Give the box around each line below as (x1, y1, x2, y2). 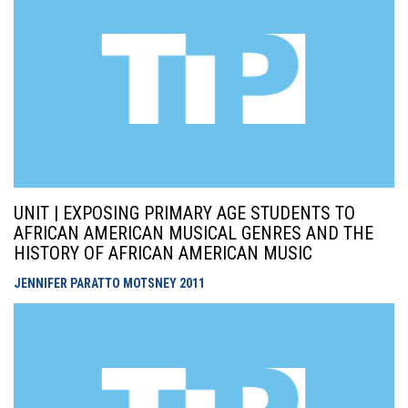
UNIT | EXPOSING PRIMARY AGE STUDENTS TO (14, 202, 355, 224)
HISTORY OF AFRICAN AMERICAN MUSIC (14, 242, 312, 264)
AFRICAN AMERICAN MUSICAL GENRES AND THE (14, 222, 373, 244)
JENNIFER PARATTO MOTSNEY (14, 276, 179, 291)
